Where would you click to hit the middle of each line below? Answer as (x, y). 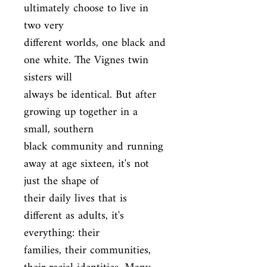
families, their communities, (87, 251)
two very (44, 26)
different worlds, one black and (95, 43)
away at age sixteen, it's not (86, 164)
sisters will (48, 78)
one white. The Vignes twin (86, 60)
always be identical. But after (90, 95)
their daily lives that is (75, 199)
